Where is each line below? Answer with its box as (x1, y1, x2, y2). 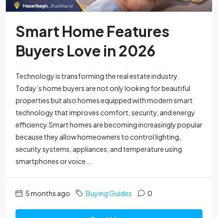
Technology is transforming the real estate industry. (16, 72, 179, 81)
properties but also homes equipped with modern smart (16, 96, 193, 105)
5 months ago (24, 189, 70, 198)
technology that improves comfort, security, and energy (16, 108, 195, 117)
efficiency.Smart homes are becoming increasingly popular (16, 120, 202, 129)
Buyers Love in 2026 (16, 41, 155, 60)
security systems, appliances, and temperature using (16, 145, 182, 154)
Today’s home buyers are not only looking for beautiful (16, 84, 190, 93)
